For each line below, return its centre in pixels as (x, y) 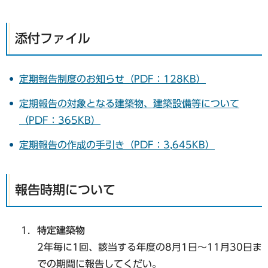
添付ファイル (53, 39)
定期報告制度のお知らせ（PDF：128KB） (112, 79)
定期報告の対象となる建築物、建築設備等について (129, 104)
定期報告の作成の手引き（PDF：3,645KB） (117, 144)
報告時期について (65, 190)
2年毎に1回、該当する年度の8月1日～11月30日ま (149, 247)
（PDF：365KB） (60, 121)
